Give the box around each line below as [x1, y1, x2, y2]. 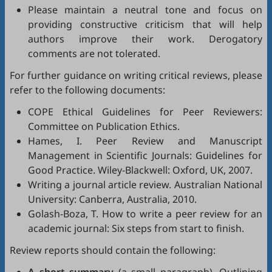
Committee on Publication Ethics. [28, 120, 180, 133]
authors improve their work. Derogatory [28, 32, 262, 46]
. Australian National [169, 178, 263, 191]
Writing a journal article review [28, 178, 169, 191]
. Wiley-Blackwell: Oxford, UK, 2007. [93, 163, 253, 177]
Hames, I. [28, 134, 97, 148]
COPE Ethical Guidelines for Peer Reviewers [28, 105, 260, 118]
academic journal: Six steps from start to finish [28, 222, 242, 235]
